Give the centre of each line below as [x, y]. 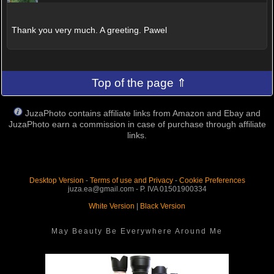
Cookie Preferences [212, 181]
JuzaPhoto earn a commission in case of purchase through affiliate [137, 124]
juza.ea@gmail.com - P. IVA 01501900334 [137, 189]
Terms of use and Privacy [131, 181]
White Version [112, 206]
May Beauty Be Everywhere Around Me [137, 231]
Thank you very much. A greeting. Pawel [89, 30]
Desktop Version [56, 181]
